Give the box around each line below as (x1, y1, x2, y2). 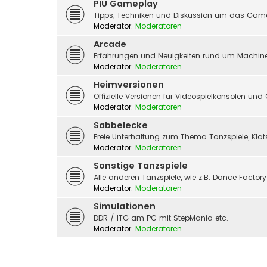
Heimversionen (94, 78, 164, 91)
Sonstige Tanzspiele (94, 159, 188, 172)
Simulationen (94, 200, 156, 212)
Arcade (94, 38, 126, 50)
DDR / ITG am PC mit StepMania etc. (94, 212, 228, 223)
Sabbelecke (94, 119, 148, 131)
